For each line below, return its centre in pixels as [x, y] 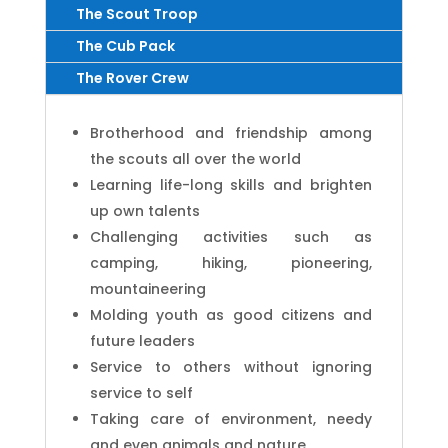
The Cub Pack [125, 45]
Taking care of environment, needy [231, 418]
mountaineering [147, 288]
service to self [141, 392]
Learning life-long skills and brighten [231, 184]
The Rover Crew [132, 77]
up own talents [144, 210]
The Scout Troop [136, 13]
